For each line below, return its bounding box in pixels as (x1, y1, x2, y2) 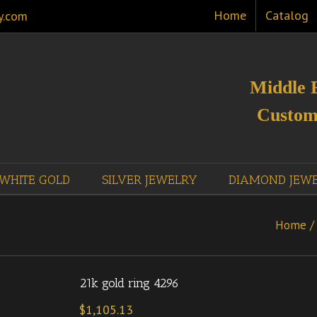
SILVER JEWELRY (102, 171, 197, 188)
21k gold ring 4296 (79, 275, 179, 291)
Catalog (265, 7, 309, 23)
